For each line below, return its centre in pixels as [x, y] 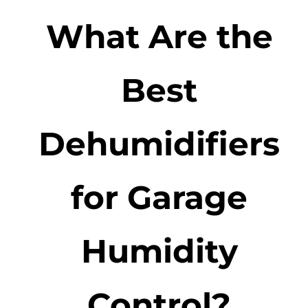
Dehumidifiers [159, 143]
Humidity [159, 251]
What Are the [159, 36]
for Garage [159, 197]
